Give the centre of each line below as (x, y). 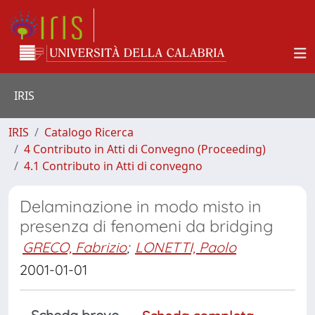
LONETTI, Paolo (186, 247)
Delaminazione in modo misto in (141, 206)
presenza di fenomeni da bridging (147, 226)
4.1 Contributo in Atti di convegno (113, 166)
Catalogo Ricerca (89, 132)
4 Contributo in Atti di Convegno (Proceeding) (145, 149)
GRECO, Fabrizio (75, 247)
